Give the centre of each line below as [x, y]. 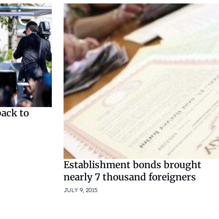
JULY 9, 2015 [81, 190]
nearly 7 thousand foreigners [130, 177]
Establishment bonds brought [132, 165]
